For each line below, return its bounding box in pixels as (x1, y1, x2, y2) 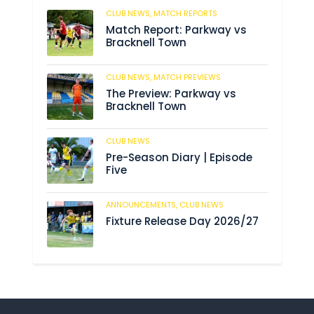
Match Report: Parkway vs (105, 22, 247, 38)
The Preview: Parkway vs (105, 86, 236, 102)
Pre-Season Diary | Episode (105, 150, 252, 165)
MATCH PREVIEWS (153, 71, 221, 83)
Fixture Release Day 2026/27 (105, 214, 259, 229)
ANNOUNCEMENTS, (105, 198, 179, 210)
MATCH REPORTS (153, 7, 217, 19)
